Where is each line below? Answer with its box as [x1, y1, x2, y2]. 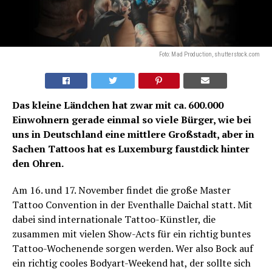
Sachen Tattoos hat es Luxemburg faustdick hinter [12, 142, 250, 156]
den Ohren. [12, 157, 64, 171]
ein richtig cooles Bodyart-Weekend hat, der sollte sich [12, 256, 251, 270]
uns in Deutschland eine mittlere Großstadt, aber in [12, 127, 254, 141]
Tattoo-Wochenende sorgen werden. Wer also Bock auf [12, 242, 253, 256]
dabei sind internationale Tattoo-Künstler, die [12, 212, 216, 226]
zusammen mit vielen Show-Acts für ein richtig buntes [12, 227, 251, 241]
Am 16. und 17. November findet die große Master [12, 183, 231, 197]
